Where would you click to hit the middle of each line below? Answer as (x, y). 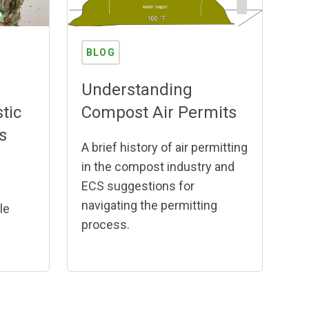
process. (106, 224)
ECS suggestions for (138, 186)
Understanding (137, 89)
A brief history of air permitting (165, 147)
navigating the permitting (149, 205)
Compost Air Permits (159, 112)
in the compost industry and (158, 166)
